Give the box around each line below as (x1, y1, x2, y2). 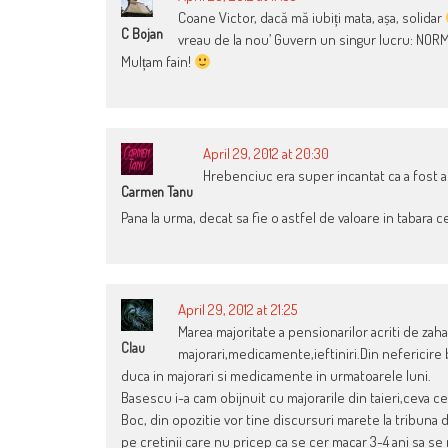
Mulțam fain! (121, 52, 194, 72)
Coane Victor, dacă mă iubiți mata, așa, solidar (178, 8, 445, 28)
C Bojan (121, 25, 163, 43)
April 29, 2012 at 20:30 (203, 144, 329, 164)
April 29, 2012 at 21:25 (178, 300, 297, 320)
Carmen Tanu (121, 183, 193, 201)
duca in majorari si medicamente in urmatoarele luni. (121, 366, 431, 386)
